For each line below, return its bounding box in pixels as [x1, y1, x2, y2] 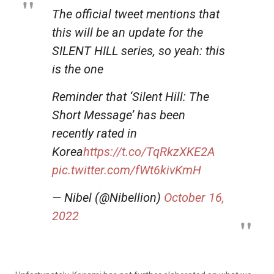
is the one [52, 61, 103, 76]
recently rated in [52, 125, 137, 141]
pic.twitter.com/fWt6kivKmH [52, 162, 201, 177]
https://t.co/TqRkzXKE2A [83, 144, 215, 159]
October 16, [164, 190, 224, 205]
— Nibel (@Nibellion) [52, 190, 164, 205]
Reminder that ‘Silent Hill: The [52, 89, 209, 104]
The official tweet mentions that [52, 6, 220, 21]
